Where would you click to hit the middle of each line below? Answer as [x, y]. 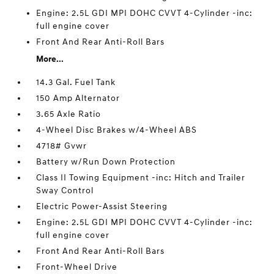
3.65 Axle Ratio [69, 114]
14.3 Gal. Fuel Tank [76, 82]
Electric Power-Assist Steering [102, 206]
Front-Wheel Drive [77, 267]
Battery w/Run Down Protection [106, 162]
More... [50, 59]
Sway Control [65, 191]
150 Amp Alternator [78, 98]
